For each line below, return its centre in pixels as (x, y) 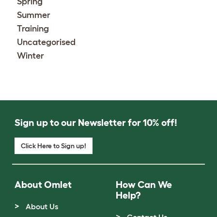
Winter (31, 55)
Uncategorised (46, 42)
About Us (42, 206)
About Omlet (43, 184)
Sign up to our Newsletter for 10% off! (96, 122)
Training (33, 28)
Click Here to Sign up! (54, 146)
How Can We (144, 184)
